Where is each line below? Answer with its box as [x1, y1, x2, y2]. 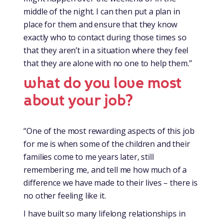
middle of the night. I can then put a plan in [23, 5, 180, 17]
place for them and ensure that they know [23, 18, 178, 30]
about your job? [23, 90, 133, 111]
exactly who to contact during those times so [23, 31, 187, 43]
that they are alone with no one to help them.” [23, 57, 192, 69]
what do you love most [23, 73, 182, 93]
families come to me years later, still [23, 151, 154, 162]
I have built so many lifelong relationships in [23, 208, 186, 219]
